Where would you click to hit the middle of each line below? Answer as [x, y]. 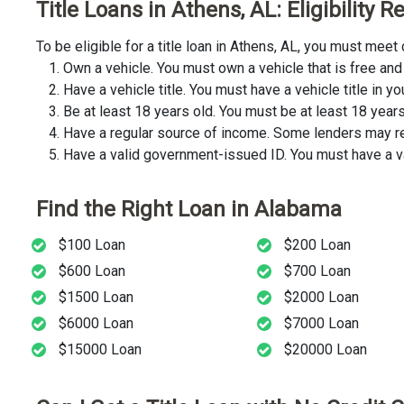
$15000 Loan [100, 350]
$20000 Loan [325, 350]
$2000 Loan [321, 298]
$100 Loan [92, 245]
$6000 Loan [96, 324]
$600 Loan [92, 271]
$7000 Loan [321, 324]
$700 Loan [317, 271]
